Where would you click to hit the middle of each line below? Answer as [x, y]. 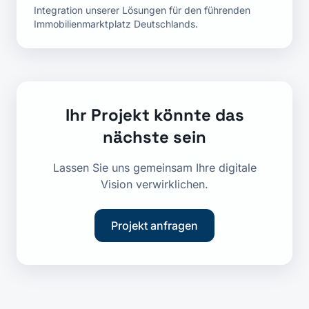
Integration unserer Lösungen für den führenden [142, 10]
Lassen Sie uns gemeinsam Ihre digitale [154, 168]
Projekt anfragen [154, 226]
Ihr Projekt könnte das [154, 115]
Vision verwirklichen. [154, 184]
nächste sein [154, 137]
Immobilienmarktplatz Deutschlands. [116, 24]
